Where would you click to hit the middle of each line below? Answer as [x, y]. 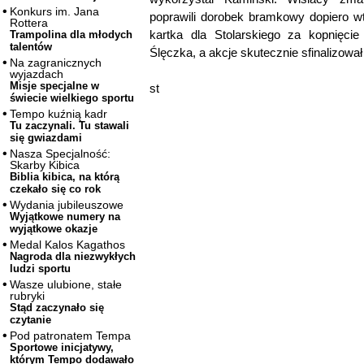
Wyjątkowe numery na [65, 217]
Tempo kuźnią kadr [58, 114]
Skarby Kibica [45, 165]
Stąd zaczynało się [57, 308]
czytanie [30, 320]
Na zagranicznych [56, 63]
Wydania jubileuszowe [67, 205]
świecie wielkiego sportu [72, 98]
